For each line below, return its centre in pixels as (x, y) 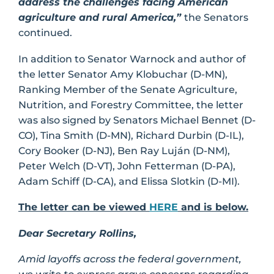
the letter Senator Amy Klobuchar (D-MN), (123, 74)
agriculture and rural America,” (101, 17)
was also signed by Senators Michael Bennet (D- (137, 120)
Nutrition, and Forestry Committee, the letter (131, 105)
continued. (45, 32)
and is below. (213, 207)
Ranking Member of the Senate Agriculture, (128, 89)
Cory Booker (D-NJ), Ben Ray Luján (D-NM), (124, 150)
